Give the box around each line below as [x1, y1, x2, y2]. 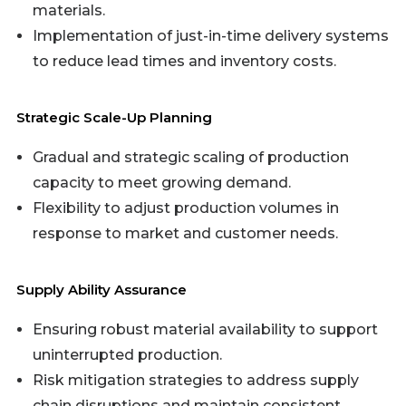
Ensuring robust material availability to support [33, 321, 378, 338]
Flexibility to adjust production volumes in [33, 199, 339, 217]
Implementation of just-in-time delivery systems [33, 27, 389, 44]
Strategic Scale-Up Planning [16, 109, 212, 126]
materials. [33, 2, 105, 19]
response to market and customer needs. [33, 225, 338, 242]
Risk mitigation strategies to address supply [33, 372, 359, 389]
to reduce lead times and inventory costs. [33, 53, 336, 70]
